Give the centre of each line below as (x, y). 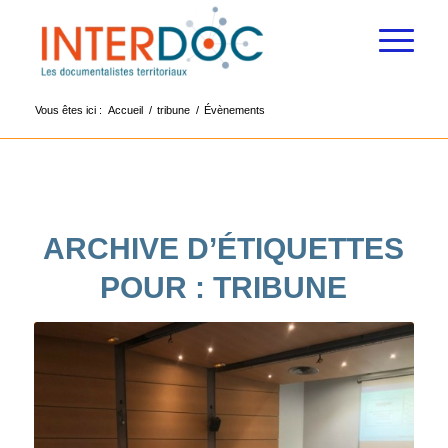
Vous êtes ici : (68, 110)
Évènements (234, 110)
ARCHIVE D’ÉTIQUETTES (224, 248)
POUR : (157, 287)
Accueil (125, 110)
